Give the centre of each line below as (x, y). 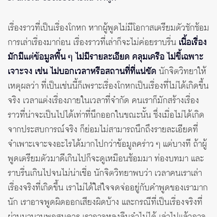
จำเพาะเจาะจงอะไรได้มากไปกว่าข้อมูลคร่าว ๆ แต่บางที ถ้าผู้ (107, 145)
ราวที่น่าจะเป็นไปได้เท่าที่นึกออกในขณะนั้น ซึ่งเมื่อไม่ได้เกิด (106, 116)
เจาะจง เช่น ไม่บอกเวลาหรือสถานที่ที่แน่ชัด (82, 72)
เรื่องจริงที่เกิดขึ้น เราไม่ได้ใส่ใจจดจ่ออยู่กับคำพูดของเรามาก (108, 188)
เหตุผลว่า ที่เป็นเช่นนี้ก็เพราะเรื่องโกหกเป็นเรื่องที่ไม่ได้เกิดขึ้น (108, 86)
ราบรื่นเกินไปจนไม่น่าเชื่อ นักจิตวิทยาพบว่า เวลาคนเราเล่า (105, 174)
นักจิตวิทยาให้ (181, 72)
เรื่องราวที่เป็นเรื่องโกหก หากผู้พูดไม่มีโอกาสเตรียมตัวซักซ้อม (108, 28)
